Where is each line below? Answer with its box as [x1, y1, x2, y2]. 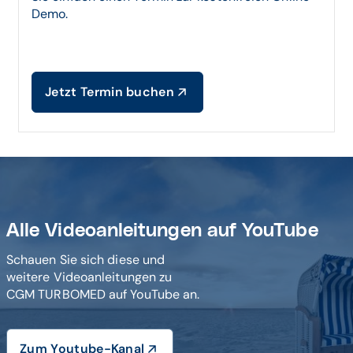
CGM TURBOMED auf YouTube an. [6, 286, 203, 303]
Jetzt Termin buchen [45, 84, 175, 100]
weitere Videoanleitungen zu [6, 269, 176, 285]
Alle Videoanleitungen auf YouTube [6, 221, 318, 240]
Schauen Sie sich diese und [6, 251, 169, 268]
